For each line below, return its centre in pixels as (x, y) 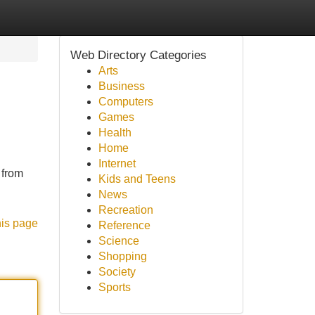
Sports (114, 287)
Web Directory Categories (138, 55)
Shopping (122, 256)
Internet (117, 163)
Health (115, 133)
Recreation (126, 210)
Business (121, 86)
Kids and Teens (137, 179)
